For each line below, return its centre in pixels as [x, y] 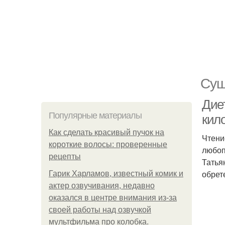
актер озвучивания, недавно [102, 186]
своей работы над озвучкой [100, 210]
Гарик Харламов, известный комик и [116, 174]
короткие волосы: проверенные [108, 144]
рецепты [65, 156]
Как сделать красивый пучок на [106, 132]
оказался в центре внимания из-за [113, 198]
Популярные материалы [95, 116]
